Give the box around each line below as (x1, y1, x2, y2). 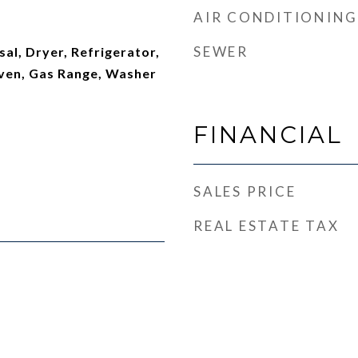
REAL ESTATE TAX (193, 217, 340, 234)
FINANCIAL (193, 121, 343, 149)
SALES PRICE (193, 183, 296, 200)
